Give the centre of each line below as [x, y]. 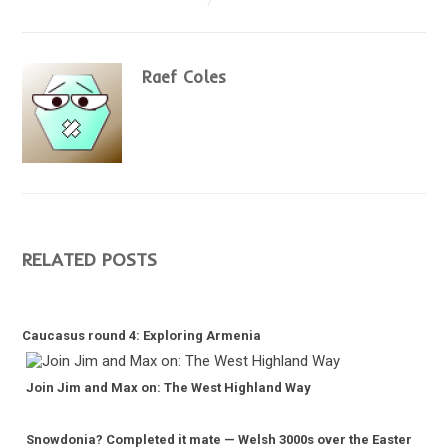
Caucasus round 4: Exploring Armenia [141, 336]
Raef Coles [183, 77]
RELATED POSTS [89, 260]
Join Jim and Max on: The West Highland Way [168, 388]
